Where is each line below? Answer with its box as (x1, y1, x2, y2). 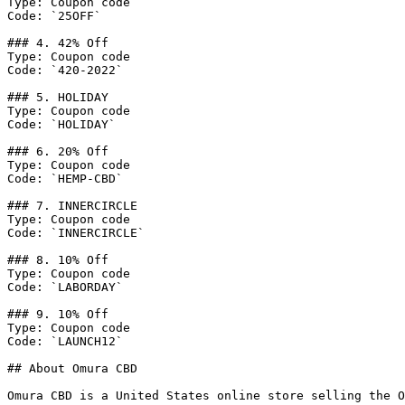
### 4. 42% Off (7, 36, 108, 50)
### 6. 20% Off (7, 145, 108, 158)
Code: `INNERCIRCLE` (7, 226, 145, 240)
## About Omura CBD (7, 362, 137, 375)
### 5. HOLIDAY (7, 90, 108, 104)
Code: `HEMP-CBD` (7, 172, 123, 185)
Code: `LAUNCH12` (7, 334, 123, 348)
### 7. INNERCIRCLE (7, 199, 137, 212)
